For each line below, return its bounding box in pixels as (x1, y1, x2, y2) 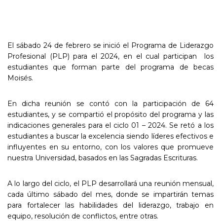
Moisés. (7, 73, 33, 82)
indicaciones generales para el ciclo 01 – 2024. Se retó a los (7, 120, 214, 130)
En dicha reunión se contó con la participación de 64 (7, 99, 214, 108)
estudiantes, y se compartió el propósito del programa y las (7, 110, 214, 119)
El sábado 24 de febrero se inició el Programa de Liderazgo (7, 40, 214, 50)
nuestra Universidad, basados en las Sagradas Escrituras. (7, 153, 198, 162)
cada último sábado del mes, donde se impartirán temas (7, 189, 214, 199)
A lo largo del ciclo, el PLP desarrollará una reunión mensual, (7, 179, 214, 188)
